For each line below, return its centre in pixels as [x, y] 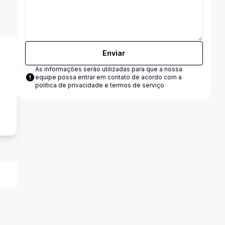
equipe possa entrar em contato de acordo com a [108, 77]
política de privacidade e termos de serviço [99, 85]
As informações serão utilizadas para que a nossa [108, 69]
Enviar [114, 53]
